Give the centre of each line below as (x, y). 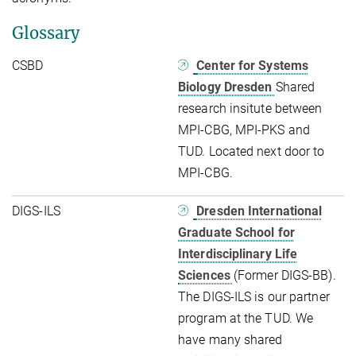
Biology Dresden (227, 87)
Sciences (206, 275)
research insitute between (250, 108)
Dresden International (259, 211)
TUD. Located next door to (252, 151)
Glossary (46, 33)
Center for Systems (253, 65)
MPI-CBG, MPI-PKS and (244, 130)
